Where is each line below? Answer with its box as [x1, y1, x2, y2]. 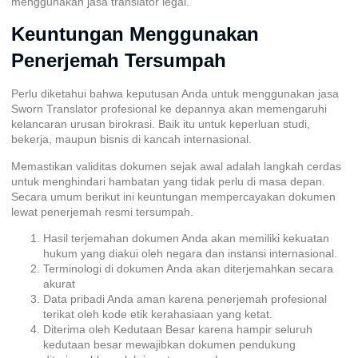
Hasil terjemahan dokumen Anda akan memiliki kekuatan [43, 232, 329, 245]
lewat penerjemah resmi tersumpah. [11, 205, 193, 218]
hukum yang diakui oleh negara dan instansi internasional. [43, 247, 337, 261]
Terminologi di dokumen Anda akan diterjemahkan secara [43, 262, 333, 276]
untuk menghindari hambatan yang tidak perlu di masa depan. [11, 174, 325, 188]
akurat [43, 277, 75, 291]
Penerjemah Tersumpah [11, 50, 226, 72]
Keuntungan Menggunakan [11, 23, 259, 46]
